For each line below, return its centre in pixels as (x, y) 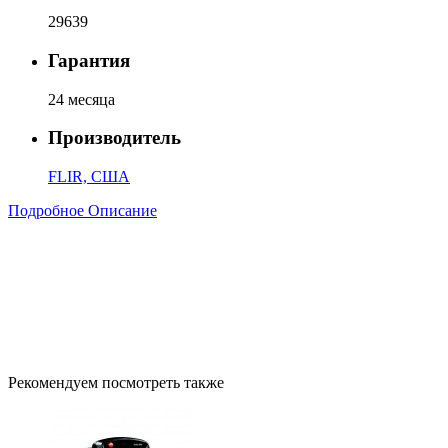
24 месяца (81, 99)
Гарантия (89, 61)
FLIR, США (89, 177)
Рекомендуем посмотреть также (116, 383)
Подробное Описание (82, 211)
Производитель (114, 138)
